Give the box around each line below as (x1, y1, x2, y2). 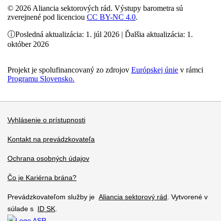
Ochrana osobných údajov (7, 154, 89, 162)
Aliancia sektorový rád (99, 193, 167, 201)
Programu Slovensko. (7, 74, 74, 83)
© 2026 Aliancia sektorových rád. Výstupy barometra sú (7, 4, 183, 12)
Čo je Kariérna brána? (7, 174, 76, 182)
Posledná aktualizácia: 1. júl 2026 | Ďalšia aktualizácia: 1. (15, 30, 193, 38)
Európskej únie (131, 66, 178, 74)
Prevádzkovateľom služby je (7, 193, 99, 201)
